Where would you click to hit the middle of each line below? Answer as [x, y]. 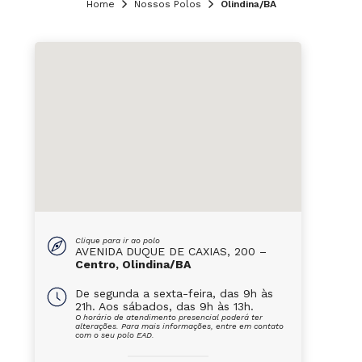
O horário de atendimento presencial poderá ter [168, 317]
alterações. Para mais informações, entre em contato [179, 326]
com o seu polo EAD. [114, 335]
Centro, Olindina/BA [133, 264]
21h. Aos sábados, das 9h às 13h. [164, 306]
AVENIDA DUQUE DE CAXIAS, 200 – [170, 251]
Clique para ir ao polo [117, 240]
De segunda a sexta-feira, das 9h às [174, 293]
